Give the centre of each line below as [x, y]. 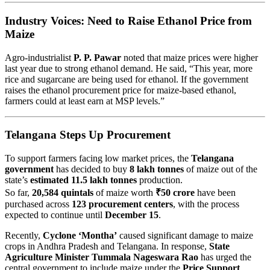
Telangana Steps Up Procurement [88, 135]
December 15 [132, 215]
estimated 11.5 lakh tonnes [83, 180]
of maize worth [124, 193]
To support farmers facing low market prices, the [98, 159]
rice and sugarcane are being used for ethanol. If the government [127, 79]
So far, [18, 193]
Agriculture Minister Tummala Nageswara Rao [102, 257]
